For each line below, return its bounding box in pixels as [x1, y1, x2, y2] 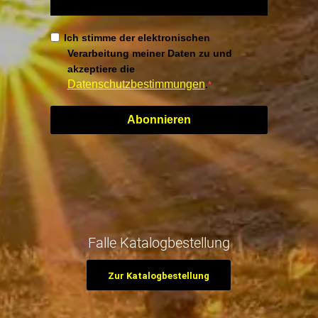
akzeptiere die [67, 62, 135, 75]
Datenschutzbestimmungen [67, 77, 205, 90]
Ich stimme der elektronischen [64, 31, 211, 43]
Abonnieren [126, 114, 191, 126]
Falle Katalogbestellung [87, 234, 230, 251]
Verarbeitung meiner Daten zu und [67, 47, 232, 59]
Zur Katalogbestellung [108, 270, 210, 281]
